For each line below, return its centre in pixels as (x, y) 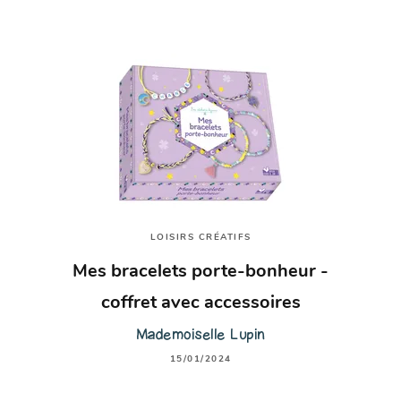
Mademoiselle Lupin (200, 334)
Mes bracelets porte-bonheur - (200, 272)
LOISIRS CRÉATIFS (200, 238)
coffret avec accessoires (200, 303)
